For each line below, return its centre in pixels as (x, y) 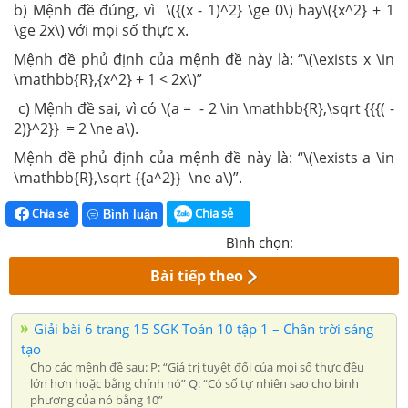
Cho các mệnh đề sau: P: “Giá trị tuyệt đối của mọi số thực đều (197, 367)
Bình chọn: (260, 243)
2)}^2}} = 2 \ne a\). (76, 128)
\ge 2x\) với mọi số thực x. (101, 30)
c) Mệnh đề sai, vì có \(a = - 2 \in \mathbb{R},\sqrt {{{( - (204, 108)
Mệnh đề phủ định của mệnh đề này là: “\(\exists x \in (204, 59)
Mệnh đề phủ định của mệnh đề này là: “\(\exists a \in (204, 157)
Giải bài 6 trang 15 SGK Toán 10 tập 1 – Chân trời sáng (204, 329)
